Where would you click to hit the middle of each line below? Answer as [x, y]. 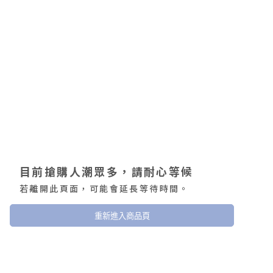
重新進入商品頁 [122, 216]
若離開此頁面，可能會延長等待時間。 [105, 188]
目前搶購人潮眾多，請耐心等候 [107, 171]
